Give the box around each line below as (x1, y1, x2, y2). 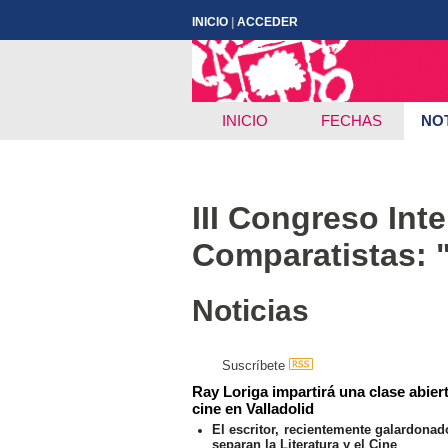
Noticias (192, 293, 309, 327)
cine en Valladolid (192, 399, 314, 417)
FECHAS (320, 111, 382, 129)
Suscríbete (222, 357, 289, 373)
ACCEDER (237, 15, 298, 29)
